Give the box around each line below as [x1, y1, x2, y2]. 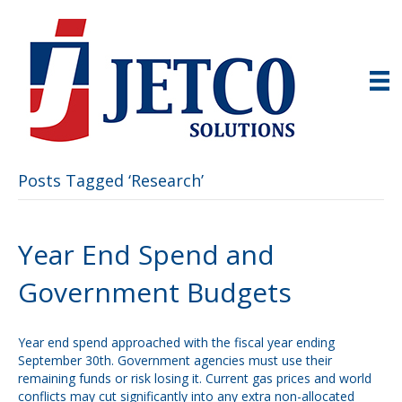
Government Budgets [18, 274, 292, 310]
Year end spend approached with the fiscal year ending [18, 334, 335, 351]
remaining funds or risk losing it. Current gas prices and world [18, 370, 371, 387]
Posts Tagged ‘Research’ [18, 170, 204, 191]
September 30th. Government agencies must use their [18, 352, 332, 369]
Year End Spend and [18, 236, 275, 273]
